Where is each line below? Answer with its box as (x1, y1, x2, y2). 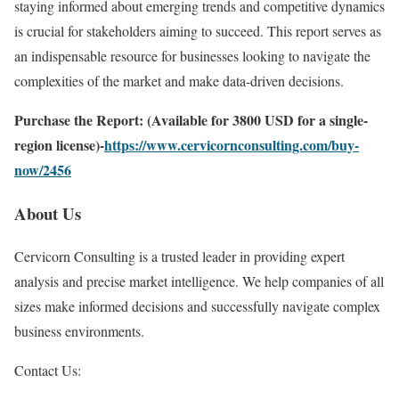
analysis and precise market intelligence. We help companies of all (14, 272, 384, 291)
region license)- (14, 134, 104, 155)
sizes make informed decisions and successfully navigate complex (14, 297, 380, 316)
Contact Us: (14, 361, 81, 380)
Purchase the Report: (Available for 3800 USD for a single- (14, 109, 368, 130)
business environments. (14, 322, 144, 341)
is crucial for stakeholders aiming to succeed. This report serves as (14, 20, 381, 40)
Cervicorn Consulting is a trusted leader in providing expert (14, 247, 345, 266)
